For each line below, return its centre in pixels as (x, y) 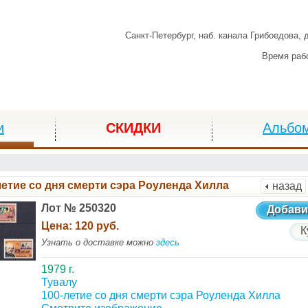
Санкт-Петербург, (162, 35)
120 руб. (97, 226)
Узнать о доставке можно (98, 242)
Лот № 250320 (78, 208)
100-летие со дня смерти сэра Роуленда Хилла (161, 295)
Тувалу (59, 282)
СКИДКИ (133, 128)
